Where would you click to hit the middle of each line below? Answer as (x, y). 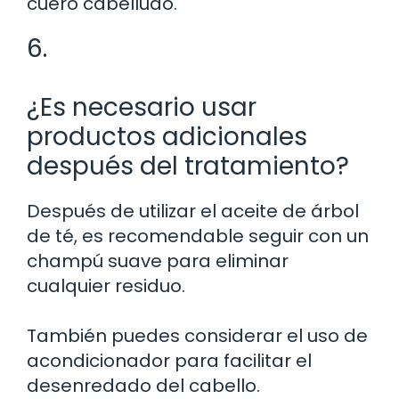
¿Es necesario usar (142, 107)
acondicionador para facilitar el (169, 360)
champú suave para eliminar (158, 261)
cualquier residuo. (106, 285)
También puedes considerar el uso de (197, 335)
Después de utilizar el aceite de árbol (193, 211)
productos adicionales (167, 136)
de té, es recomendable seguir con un (198, 236)
